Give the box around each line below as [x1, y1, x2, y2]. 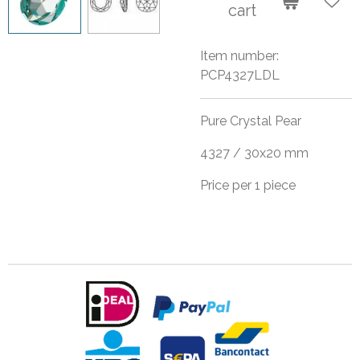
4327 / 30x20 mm [200, 145, 309, 161]
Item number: [200, 48, 279, 63]
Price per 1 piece [200, 178, 296, 193]
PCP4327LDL [200, 67, 280, 83]
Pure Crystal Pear [200, 113, 301, 129]
